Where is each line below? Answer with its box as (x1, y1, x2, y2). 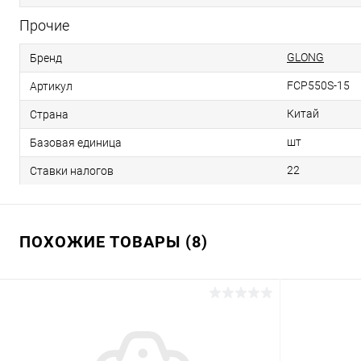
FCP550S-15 (287, 79, 350, 92)
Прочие (19, 17, 69, 34)
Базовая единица (30, 135, 122, 149)
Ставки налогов (30, 164, 114, 177)
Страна (30, 107, 68, 121)
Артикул (30, 79, 73, 93)
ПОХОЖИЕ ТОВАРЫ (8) (19, 232, 208, 251)
